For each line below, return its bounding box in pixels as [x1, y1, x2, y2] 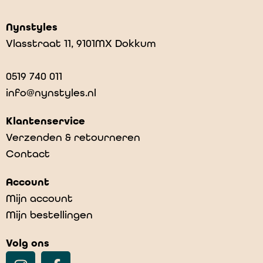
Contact [6, 147, 50, 160]
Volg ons [6, 237, 49, 250]
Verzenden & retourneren [6, 131, 140, 144]
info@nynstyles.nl [6, 86, 96, 99]
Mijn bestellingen [6, 208, 93, 221]
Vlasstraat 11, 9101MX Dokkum [6, 37, 156, 50]
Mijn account [6, 192, 73, 205]
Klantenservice [6, 114, 85, 128]
